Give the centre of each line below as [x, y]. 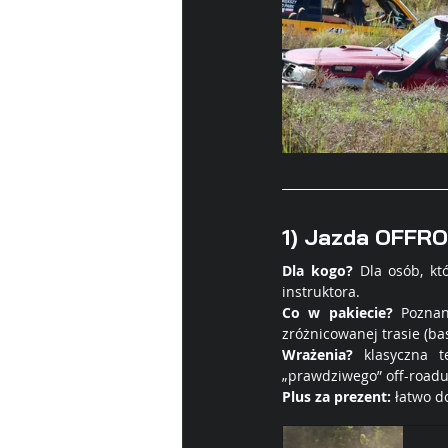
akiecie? [365, 312]
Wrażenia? [317, 354]
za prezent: [351, 396]
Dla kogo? [317, 270]
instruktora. [323, 291]
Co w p [310, 312]
